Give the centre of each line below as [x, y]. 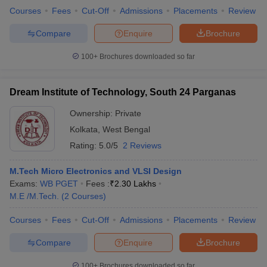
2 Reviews [142, 145]
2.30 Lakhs [135, 184]
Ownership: [92, 113]
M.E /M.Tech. [34, 196]
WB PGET [59, 184]
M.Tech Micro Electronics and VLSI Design [96, 171]
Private [128, 113]
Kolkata [84, 129]
